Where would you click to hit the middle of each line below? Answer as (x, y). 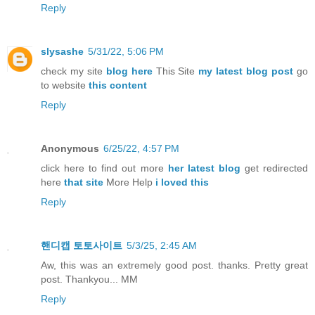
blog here (129, 71)
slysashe (62, 51)
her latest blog (204, 168)
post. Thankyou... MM (89, 279)
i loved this (182, 182)
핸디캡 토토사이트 (82, 245)
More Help (129, 182)
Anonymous (70, 148)
